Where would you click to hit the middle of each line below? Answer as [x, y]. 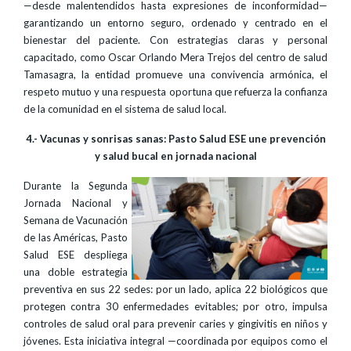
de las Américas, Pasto [76, 237]
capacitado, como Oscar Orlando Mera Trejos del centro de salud [175, 57]
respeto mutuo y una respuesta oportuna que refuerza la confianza [175, 92]
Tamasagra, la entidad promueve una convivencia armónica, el [175, 74]
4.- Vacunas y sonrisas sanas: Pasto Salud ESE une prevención [175, 139]
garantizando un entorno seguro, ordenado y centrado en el [175, 23]
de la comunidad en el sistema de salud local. [125, 109]
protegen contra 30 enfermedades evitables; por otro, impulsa [175, 306]
